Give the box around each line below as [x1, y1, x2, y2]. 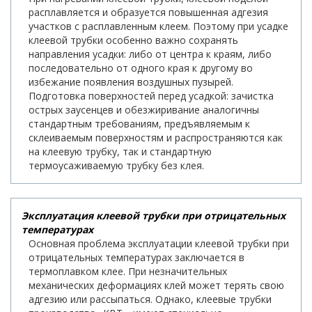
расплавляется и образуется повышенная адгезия [29, 5, 268, 19]
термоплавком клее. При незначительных [29, 264, 227, 278]
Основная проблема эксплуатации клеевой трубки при [29, 236, 289, 250]
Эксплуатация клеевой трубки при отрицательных [22, 208, 286, 222]
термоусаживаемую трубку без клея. [29, 158, 204, 172]
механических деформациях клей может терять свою [29, 278, 284, 292]
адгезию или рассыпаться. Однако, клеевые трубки [29, 292, 272, 306]
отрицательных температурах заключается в [29, 250, 244, 264]
